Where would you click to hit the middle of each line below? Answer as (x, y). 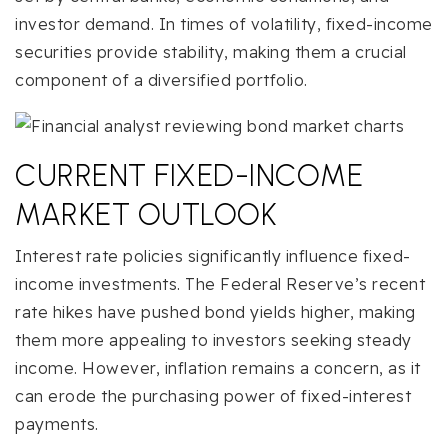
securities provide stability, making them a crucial (211, 51)
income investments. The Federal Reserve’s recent (220, 283)
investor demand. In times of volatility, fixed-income (224, 23)
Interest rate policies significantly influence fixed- (213, 255)
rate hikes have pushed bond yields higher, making (215, 311)
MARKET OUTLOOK (146, 214)
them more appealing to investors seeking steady (213, 339)
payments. (57, 423)
